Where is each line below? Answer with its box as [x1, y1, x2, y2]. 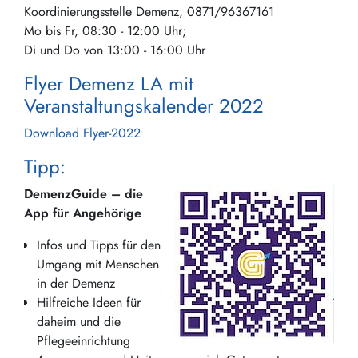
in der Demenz [37, 273, 115, 292]
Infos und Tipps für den [37, 235, 161, 254]
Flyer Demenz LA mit [24, 69, 193, 97]
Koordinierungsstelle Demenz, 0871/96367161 [24, 2, 274, 21]
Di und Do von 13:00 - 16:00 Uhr [24, 40, 205, 59]
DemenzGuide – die [24, 184, 143, 203]
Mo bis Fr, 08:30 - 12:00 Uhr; [24, 21, 186, 40]
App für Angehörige [24, 203, 141, 222]
